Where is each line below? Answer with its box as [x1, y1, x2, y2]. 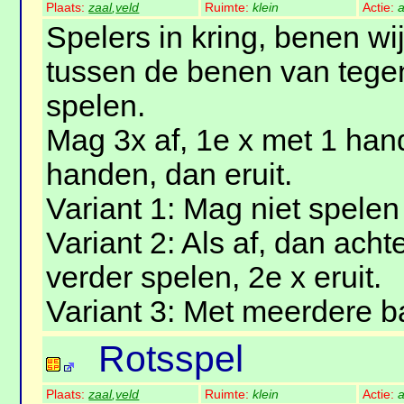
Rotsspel [98, 338, 244, 381]
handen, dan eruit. [46, 158, 293, 192]
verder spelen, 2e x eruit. [46, 261, 382, 295]
